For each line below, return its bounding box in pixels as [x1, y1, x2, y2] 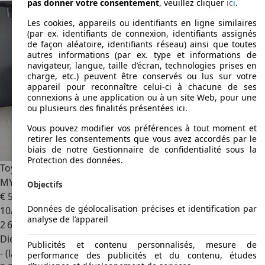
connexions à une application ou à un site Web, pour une [27, 92, 257, 104]
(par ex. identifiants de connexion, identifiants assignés [27, 28, 257, 40]
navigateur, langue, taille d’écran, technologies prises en [27, 60, 257, 72]
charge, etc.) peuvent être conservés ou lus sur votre [27, 70, 257, 82]
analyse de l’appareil [27, 213, 108, 225]
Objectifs [27, 179, 63, 190]
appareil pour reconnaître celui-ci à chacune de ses [27, 81, 257, 93]
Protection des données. [27, 154, 123, 166]
